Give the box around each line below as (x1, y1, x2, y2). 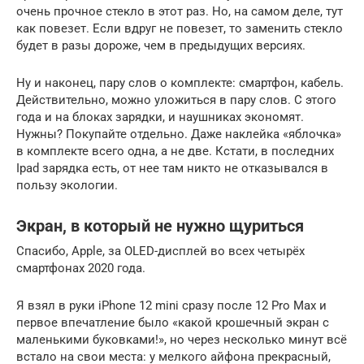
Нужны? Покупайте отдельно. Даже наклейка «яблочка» (16, 127, 341, 141)
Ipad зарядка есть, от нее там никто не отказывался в (16, 161, 328, 175)
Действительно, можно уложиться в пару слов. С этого (16, 93, 336, 107)
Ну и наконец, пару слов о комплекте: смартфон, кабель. (16, 76, 344, 90)
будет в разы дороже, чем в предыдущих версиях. (16, 38, 305, 53)
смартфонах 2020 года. (16, 261, 145, 275)
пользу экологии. (16, 178, 124, 193)
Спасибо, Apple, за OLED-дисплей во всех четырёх (16, 244, 305, 258)
